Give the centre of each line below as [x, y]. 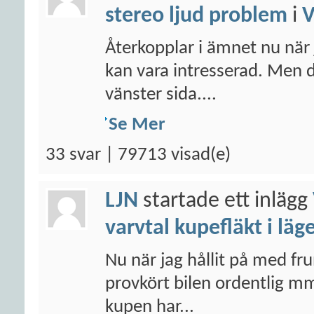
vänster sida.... [161, 95]
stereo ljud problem [196, 16]
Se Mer [137, 125]
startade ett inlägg [225, 201]
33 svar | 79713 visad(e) [138, 155]
